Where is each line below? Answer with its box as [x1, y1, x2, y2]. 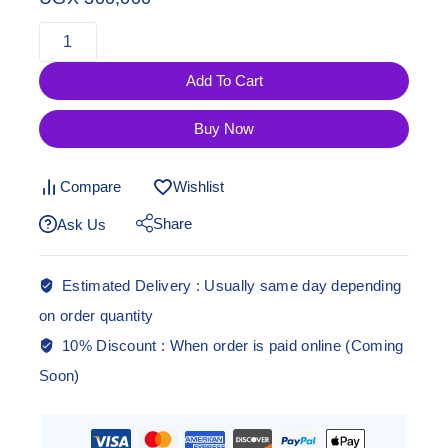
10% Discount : [62, 337, 170, 355]
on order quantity [39, 307, 154, 325]
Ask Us [57, 215, 106, 233]
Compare [60, 177, 121, 195]
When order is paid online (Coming [169, 337, 404, 355]
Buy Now [194, 119, 254, 137]
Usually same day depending [204, 277, 402, 295]
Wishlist [173, 177, 224, 195]
